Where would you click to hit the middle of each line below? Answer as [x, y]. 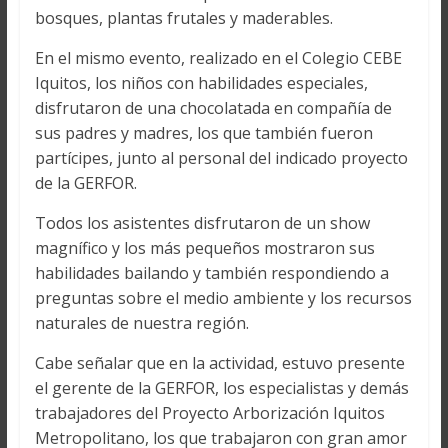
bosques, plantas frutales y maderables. [183, 18]
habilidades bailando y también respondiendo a [211, 273]
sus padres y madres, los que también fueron [203, 133]
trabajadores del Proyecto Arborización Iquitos [209, 413]
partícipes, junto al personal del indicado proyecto [221, 158]
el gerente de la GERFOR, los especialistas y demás [221, 388]
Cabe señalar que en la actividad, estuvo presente [219, 363]
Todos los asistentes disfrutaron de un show [202, 223]
